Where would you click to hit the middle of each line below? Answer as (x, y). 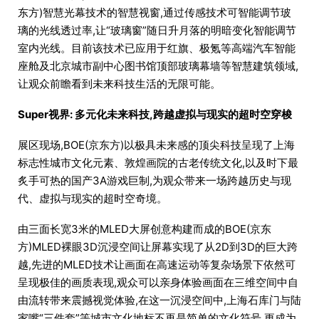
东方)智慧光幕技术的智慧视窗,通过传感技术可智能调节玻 (155, 13)
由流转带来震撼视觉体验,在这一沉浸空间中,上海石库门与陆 (159, 300)
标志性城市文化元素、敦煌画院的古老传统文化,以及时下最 (158, 163)
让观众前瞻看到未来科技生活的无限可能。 (119, 84)
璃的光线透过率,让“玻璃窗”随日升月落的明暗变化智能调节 (157, 31)
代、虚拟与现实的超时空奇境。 (93, 199)
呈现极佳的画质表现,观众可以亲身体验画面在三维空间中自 (158, 283)
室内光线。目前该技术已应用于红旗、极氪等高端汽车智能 (157, 48)
